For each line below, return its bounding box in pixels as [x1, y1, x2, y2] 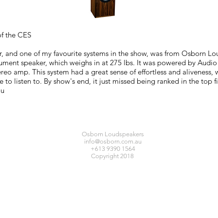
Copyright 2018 [91, 152, 135, 160]
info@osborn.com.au [84, 138, 142, 145]
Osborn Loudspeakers [82, 130, 144, 138]
